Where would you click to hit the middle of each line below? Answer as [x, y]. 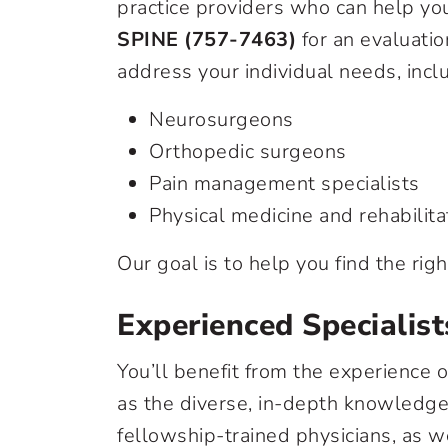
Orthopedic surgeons [248, 151]
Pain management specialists [284, 183]
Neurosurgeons [221, 119]
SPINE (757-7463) [206, 39]
